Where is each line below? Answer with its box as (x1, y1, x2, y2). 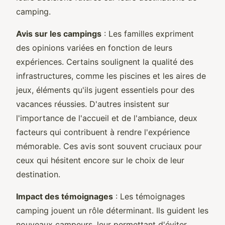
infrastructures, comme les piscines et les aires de (16, 70, 206, 81)
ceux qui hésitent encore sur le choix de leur (16, 155, 184, 165)
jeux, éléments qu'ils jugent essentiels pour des (16, 84, 194, 95)
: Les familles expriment (101, 28, 194, 39)
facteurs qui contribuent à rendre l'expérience (16, 127, 190, 137)
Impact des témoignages (16, 191, 113, 201)
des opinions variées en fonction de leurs (16, 42, 172, 53)
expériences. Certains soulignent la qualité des (16, 56, 193, 67)
